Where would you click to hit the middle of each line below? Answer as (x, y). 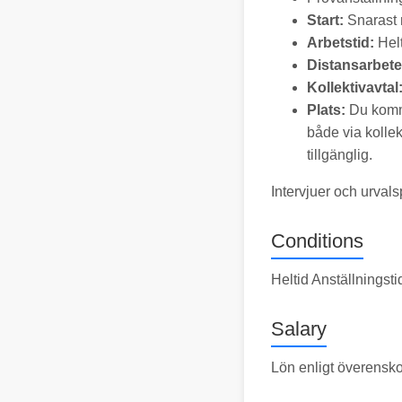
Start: (327, 20)
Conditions (317, 240)
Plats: (328, 109)
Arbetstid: (342, 42)
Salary (299, 328)
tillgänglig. (340, 154)
